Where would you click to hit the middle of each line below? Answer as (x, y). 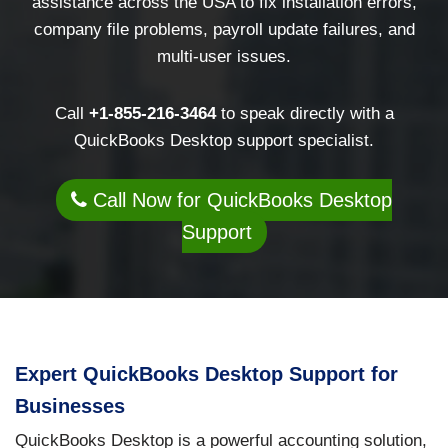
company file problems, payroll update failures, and (224, 30)
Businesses (70, 406)
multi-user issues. (224, 57)
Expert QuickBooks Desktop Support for (206, 374)
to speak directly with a (304, 114)
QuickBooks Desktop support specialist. (224, 141)
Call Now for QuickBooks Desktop (239, 200)
